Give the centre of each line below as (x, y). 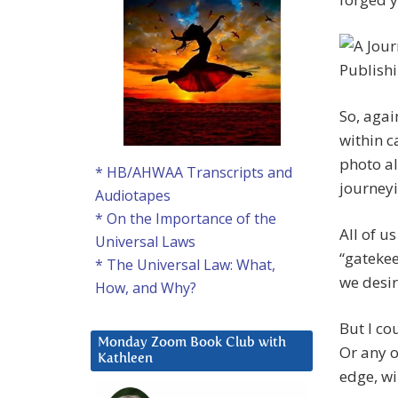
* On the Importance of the (186, 219)
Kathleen (125, 359)
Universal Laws (145, 242)
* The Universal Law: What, (185, 265)
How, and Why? (146, 288)
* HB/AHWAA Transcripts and (194, 173)
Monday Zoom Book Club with (192, 343)
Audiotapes (133, 196)
